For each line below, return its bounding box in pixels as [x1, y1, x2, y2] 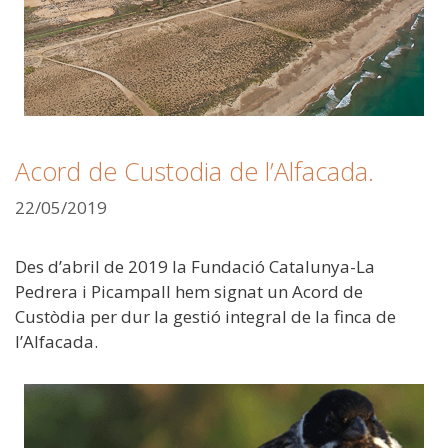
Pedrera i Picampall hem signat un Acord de [15, 279, 363, 303]
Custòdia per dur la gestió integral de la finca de [15, 304, 396, 328]
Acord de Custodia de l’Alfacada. [15, 154, 374, 189]
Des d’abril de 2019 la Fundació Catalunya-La [15, 254, 375, 278]
